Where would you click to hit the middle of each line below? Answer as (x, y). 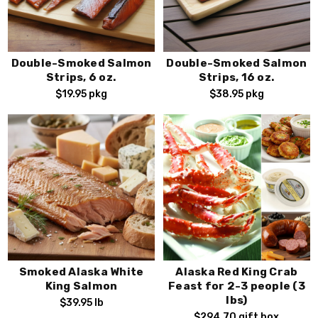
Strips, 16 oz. (237, 77)
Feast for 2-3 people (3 (237, 286)
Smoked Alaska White (81, 272)
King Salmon (81, 286)
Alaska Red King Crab (237, 272)
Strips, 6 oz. (81, 77)
